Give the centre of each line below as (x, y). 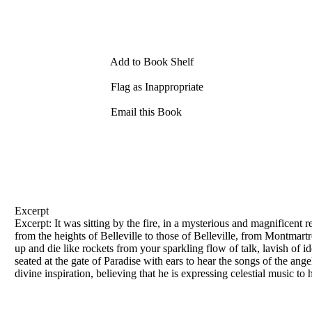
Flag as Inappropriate (156, 87)
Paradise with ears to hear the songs (182, 260)
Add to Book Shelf (151, 62)
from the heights (52, 235)
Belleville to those (140, 235)
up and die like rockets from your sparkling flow (122, 248)
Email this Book (145, 112)
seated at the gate (53, 260)
